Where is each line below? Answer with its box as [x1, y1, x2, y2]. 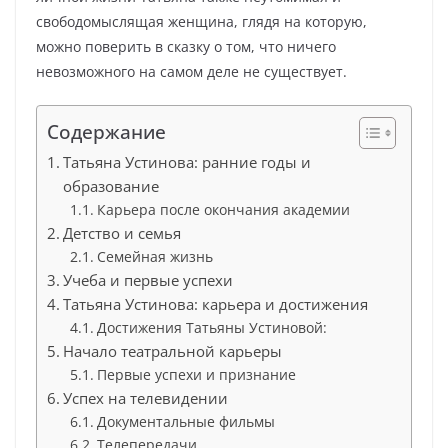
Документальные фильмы [96, 412, 275, 431]
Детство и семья [63, 223, 182, 243]
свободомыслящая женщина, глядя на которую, [36, 12, 367, 31]
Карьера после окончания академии [96, 200, 350, 219]
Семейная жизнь [96, 247, 213, 266]
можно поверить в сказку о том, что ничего [36, 37, 336, 56]
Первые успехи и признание [96, 365, 296, 384]
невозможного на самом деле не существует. [36, 62, 347, 81]
